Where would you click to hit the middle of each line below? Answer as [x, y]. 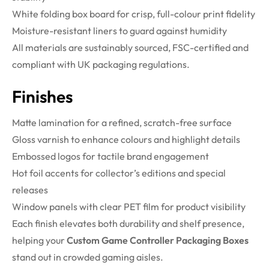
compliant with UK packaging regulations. [101, 65]
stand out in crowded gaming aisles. [88, 257]
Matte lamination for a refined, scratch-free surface [122, 123]
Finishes [42, 97]
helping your [39, 240]
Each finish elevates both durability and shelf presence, [128, 224]
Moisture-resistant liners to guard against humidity [119, 31]
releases [30, 190]
